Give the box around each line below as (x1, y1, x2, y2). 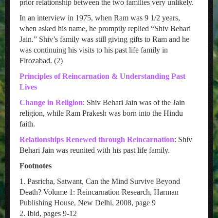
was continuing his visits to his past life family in (19, 46, 168, 54)
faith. (19, 120, 35, 128)
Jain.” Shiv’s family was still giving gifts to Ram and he (19, 35, 189, 43)
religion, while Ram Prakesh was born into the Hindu (19, 109, 183, 117)
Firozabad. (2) (19, 56, 63, 65)
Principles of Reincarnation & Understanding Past (19, 72, 185, 80)
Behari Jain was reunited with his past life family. (19, 146, 170, 154)
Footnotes (19, 162, 52, 170)
